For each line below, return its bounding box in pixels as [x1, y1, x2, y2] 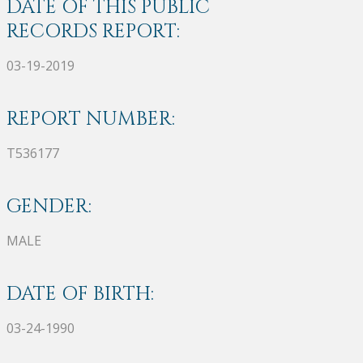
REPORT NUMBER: [6, 105, 175, 132]
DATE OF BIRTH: [6, 280, 154, 307]
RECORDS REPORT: [6, 18, 180, 45]
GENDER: [6, 193, 92, 220]
